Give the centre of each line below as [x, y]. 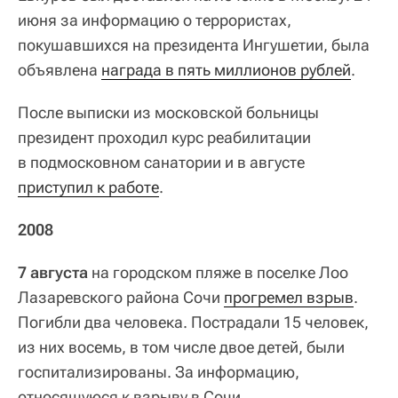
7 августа [53, 272]
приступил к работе [88, 187]
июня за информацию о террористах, [155, 20]
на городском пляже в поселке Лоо [218, 272]
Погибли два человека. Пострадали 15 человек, [193, 322]
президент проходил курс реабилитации [164, 137]
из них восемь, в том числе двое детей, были [181, 346]
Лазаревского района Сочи [121, 297]
